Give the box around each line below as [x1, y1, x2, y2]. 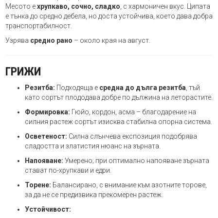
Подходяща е [55, 83, 99, 91]
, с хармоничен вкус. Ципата [120, 2, 210, 10]
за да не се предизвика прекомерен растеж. [25, 190, 163, 199]
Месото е [5, 2, 37, 10]
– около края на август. [73, 36, 150, 44]
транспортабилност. [5, 21, 72, 30]
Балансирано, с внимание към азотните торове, [51, 181, 207, 189]
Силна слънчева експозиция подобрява [67, 132, 197, 140]
